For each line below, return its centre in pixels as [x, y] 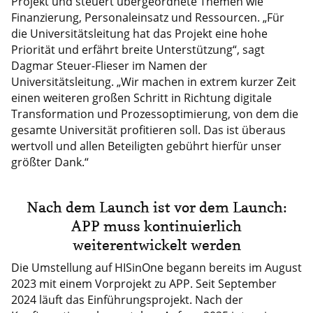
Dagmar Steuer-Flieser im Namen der [109, 65]
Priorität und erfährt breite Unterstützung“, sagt [138, 49]
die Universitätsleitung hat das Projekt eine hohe [139, 33]
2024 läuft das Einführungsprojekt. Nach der [127, 299]
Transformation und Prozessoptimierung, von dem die [154, 114]
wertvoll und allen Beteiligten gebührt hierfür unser [146, 146]
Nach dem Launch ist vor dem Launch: [156, 206]
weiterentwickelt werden [156, 244]
